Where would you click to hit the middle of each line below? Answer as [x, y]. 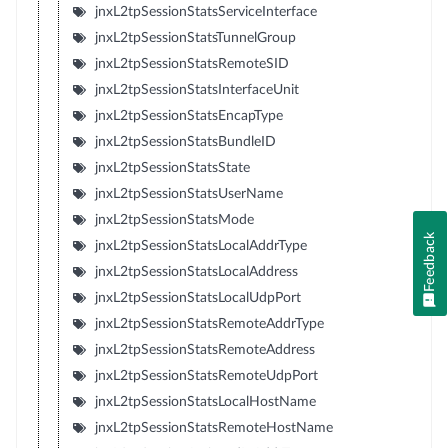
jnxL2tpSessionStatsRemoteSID [191, 63]
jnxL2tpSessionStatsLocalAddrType [200, 245]
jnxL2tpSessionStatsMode [174, 219]
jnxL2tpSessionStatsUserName [188, 193]
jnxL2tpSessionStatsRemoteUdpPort [206, 375]
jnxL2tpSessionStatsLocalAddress [196, 271]
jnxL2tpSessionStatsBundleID [185, 141]
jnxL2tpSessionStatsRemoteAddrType [209, 323]
